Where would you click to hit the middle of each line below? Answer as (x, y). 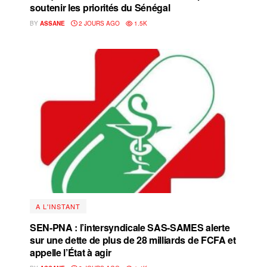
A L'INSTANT (58, 206)
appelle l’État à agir (71, 252)
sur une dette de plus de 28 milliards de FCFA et (133, 240)
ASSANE (52, 23)
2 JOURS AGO (98, 23)
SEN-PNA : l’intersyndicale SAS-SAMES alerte (130, 227)
